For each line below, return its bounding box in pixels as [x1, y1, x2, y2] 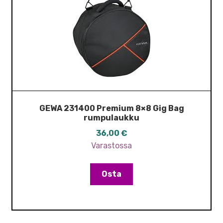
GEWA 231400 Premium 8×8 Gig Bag [39, 104, 184, 113]
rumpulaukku [84, 113, 139, 123]
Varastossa [91, 140, 132, 150]
